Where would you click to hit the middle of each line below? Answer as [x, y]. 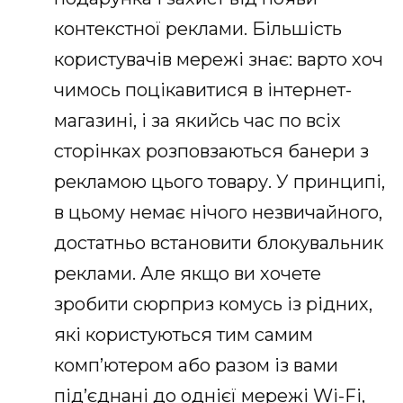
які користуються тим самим [184, 334]
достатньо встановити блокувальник [219, 242]
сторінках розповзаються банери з [211, 151]
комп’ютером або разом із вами [196, 365]
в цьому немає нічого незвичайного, [218, 212]
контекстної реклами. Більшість [198, 28]
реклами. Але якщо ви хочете [188, 273]
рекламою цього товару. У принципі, [219, 181]
